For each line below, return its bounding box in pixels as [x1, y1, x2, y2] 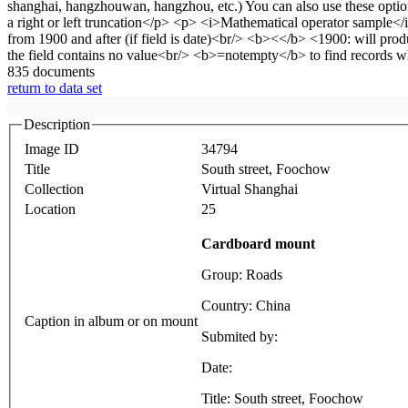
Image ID [25, 140, 79, 157]
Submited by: [201, 328, 281, 344]
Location [25, 200, 76, 217]
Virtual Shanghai [201, 180, 298, 197]
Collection [25, 180, 84, 197]
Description [24, 117, 90, 132]
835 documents [7, 64, 95, 79]
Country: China [201, 297, 291, 313]
